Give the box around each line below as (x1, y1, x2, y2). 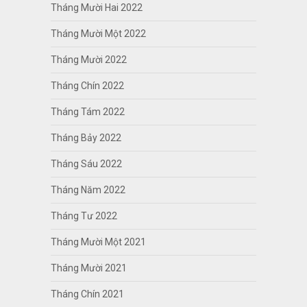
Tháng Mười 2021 (50, 262, 127, 273)
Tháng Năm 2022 (50, 184, 125, 195)
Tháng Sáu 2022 (50, 158, 122, 169)
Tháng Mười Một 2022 (50, 27, 146, 39)
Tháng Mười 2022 (50, 53, 127, 65)
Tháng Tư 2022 (50, 210, 117, 221)
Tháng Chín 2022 (50, 79, 124, 91)
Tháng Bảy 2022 (50, 132, 121, 143)
